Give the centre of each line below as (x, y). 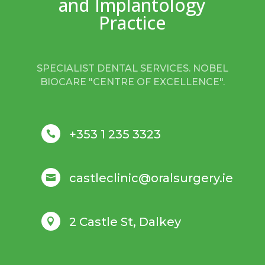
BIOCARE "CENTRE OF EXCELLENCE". (132, 82)
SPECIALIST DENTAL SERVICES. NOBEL (132, 68)
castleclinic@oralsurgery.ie (151, 178)
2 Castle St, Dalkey (125, 222)
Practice (132, 22)
